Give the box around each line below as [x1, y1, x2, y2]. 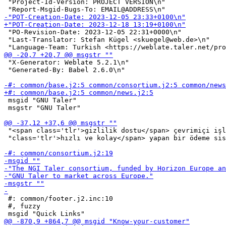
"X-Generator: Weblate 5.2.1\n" [4, 59, 129, 66]
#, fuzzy [4, 202, 40, 210]
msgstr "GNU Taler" [4, 104, 81, 111]
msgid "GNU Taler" [4, 96, 77, 104]
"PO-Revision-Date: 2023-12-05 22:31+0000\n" [4, 28, 182, 36]
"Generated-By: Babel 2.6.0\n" [4, 66, 125, 74]
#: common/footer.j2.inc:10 [4, 195, 113, 202]
